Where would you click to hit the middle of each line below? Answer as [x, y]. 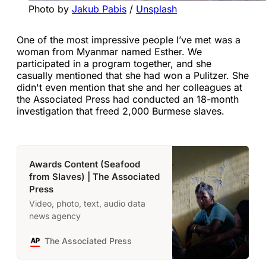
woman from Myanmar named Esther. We [109, 51]
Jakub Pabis [99, 9]
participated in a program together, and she [114, 63]
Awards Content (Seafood [85, 164]
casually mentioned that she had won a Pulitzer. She [133, 75]
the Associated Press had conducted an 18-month [128, 99]
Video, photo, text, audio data [87, 203]
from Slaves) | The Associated [94, 176]
